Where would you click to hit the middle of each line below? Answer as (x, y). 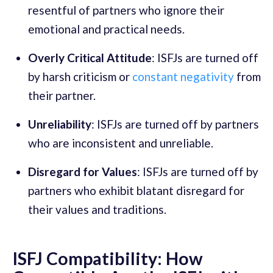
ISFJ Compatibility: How (108, 259)
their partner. (62, 96)
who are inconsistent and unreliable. (121, 143)
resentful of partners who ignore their (126, 10)
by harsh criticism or (80, 77)
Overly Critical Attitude (90, 58)
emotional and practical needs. (106, 29)
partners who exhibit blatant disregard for (136, 191)
